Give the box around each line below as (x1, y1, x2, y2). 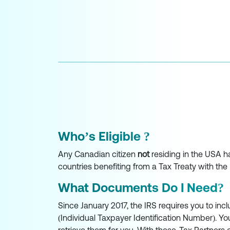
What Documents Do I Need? (57, 181, 224, 195)
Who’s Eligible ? (57, 129, 150, 144)
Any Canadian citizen (57, 149, 138, 159)
